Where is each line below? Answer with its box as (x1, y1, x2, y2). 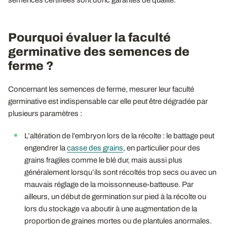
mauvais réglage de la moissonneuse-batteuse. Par (24, 180, 194, 188)
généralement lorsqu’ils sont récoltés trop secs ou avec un (24, 168, 216, 176)
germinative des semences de (8, 45, 190, 58)
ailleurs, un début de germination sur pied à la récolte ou (24, 192, 206, 201)
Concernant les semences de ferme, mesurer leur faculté (8, 85, 194, 93)
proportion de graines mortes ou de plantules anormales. (24, 216, 212, 225)
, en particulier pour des (123, 143, 200, 152)
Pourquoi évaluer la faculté (8, 30, 171, 44)
